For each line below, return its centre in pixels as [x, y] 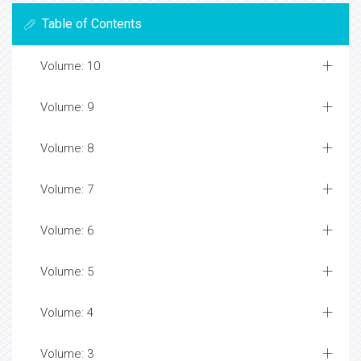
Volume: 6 [67, 230]
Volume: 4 [67, 313]
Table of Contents [92, 24]
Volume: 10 [70, 66]
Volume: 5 [67, 272]
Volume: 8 [67, 148]
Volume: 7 [67, 189]
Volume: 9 [67, 107]
